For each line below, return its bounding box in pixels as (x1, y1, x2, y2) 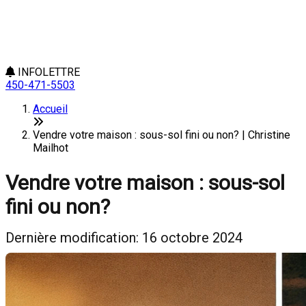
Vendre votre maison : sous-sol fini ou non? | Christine (33, 128, 290, 141)
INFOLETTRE (15, 66, 80, 79)
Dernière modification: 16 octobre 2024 (5, 229, 242, 246)
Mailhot (33, 141, 68, 154)
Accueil (33, 102, 68, 115)
